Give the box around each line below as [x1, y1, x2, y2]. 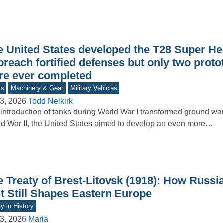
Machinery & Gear [11, 84, 64, 92]
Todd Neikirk [28, 97, 73, 106]
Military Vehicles [70, 84, 117, 92]
